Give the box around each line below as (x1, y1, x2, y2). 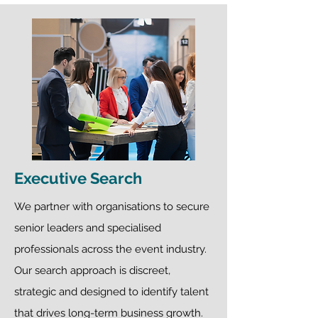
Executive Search (14, 169, 146, 187)
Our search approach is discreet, (14, 264, 170, 277)
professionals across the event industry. (14, 243, 207, 256)
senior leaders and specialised (14, 221, 161, 234)
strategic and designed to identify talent (14, 285, 209, 298)
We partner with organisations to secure (14, 200, 209, 213)
